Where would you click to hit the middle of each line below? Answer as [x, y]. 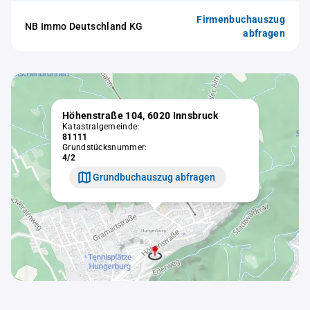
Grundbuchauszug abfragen [154, 177]
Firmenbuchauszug [241, 19]
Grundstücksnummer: [105, 148]
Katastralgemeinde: [101, 127]
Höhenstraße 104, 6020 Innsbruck [140, 116]
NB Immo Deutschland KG [84, 26]
